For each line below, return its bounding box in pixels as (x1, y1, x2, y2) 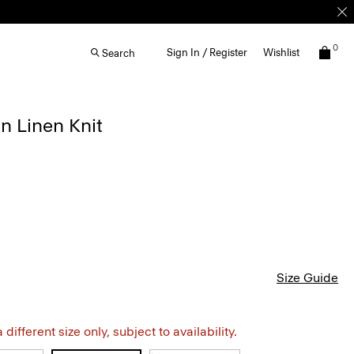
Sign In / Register (167, 47, 247, 58)
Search (102, 47, 135, 59)
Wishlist (263, 47, 299, 58)
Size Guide (277, 270, 338, 285)
